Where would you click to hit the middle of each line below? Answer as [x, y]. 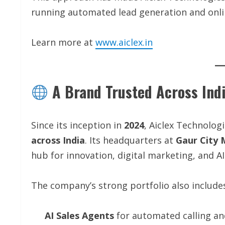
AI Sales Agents [79, 216]
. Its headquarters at [130, 140]
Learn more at [63, 42]
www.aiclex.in [124, 42]
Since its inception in [78, 125]
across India [58, 140]
